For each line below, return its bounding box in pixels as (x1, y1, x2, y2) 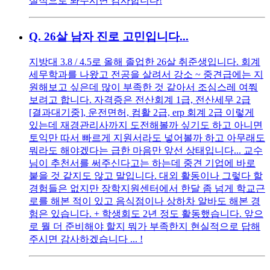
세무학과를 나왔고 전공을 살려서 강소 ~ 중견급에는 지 (29, 69, 263, 80)
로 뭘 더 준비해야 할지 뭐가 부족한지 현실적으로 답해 (29, 221, 260, 231)
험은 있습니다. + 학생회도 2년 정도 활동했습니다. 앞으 (29, 208, 263, 219)
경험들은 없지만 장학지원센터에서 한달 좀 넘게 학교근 (29, 183, 265, 193)
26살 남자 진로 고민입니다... (44, 30, 189, 43)
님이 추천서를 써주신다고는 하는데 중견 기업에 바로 (29, 157, 256, 168)
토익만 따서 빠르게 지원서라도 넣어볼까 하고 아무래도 (29, 132, 265, 143)
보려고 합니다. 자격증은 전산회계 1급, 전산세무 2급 (29, 94, 251, 105)
